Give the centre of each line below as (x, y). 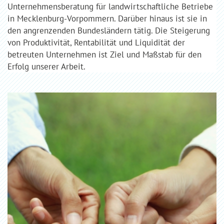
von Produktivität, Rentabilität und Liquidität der (96, 43)
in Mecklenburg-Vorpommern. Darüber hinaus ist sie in (107, 19)
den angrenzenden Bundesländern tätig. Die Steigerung (109, 31)
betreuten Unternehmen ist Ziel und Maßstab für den (104, 55)
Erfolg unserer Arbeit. (46, 67)
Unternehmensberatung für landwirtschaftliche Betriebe (110, 7)
